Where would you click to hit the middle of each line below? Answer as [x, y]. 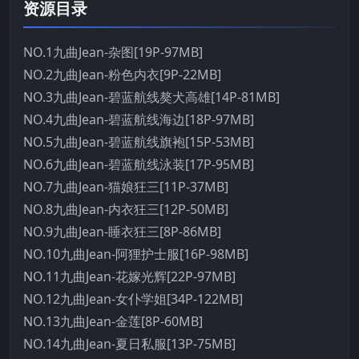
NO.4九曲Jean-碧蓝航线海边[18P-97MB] [139, 119]
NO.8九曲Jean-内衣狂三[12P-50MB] [126, 209]
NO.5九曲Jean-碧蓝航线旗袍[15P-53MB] [139, 141]
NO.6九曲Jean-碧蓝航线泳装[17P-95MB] [139, 164]
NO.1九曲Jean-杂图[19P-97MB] [113, 52]
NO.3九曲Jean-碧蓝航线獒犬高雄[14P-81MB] [151, 97]
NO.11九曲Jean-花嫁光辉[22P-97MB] [129, 276]
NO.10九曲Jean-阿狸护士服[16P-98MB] [136, 254]
